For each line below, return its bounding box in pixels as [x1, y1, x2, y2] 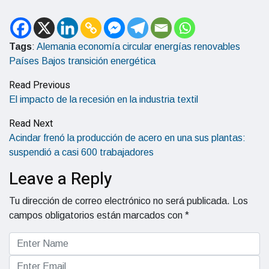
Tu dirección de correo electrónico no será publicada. [9, 196, 230, 206]
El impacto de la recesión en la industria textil [9, 94, 198, 104]
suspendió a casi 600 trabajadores [9, 147, 154, 157]
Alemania [37, 41, 76, 52]
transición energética [68, 56, 156, 66]
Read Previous [9, 78, 70, 92]
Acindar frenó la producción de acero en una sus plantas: [9, 133, 246, 143]
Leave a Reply [9, 167, 112, 192]
